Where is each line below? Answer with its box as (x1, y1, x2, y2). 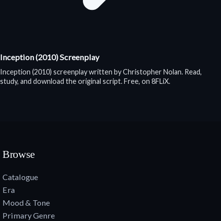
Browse (2, 148, 36, 160)
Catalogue (2, 172, 38, 182)
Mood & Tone (2, 198, 50, 208)
